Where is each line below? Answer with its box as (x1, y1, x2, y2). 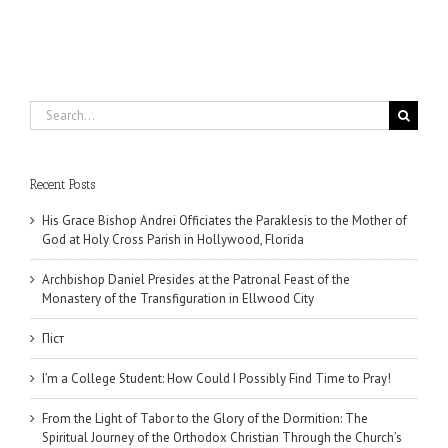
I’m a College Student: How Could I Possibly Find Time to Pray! (42, 369, 391, 387)
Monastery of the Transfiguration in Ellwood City (42, 289, 314, 307)
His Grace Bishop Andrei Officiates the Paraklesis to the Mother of (42, 211, 407, 229)
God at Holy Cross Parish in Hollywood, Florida (42, 230, 304, 248)
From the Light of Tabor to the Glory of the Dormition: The (42, 409, 368, 427)
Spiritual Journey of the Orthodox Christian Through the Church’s (42, 428, 402, 446)
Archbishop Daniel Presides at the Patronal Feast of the (42, 270, 350, 288)
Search (29, 100, 67, 118)
